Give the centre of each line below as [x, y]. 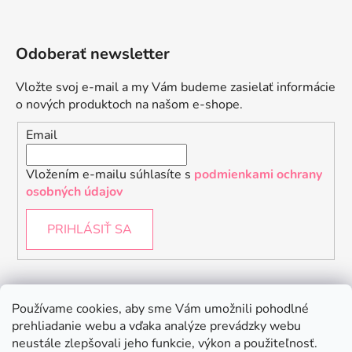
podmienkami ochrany [258, 175]
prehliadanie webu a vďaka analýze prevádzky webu [156, 326]
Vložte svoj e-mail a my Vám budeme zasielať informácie [176, 87]
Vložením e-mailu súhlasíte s [110, 175]
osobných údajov [74, 192]
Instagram [53, 302]
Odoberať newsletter [93, 53]
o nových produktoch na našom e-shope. [129, 104]
